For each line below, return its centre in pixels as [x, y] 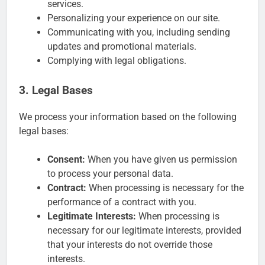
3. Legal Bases [56, 91]
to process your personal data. [110, 173]
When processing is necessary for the [165, 188]
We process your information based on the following [128, 117]
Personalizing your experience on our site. [134, 18]
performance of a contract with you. [122, 202]
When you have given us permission [161, 159]
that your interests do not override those [130, 244]
